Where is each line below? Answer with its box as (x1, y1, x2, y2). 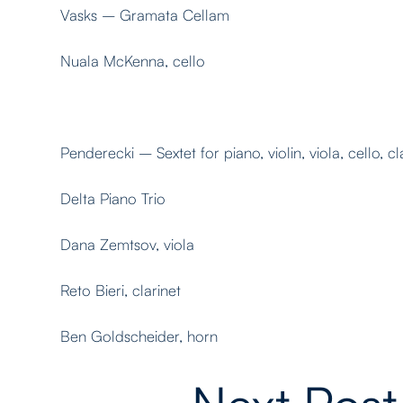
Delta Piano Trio (60, 189, 166, 208)
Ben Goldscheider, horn (60, 327, 219, 345)
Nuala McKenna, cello (60, 51, 206, 70)
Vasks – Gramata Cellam (60, 5, 230, 24)
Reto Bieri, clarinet (60, 281, 182, 300)
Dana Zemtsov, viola (60, 235, 195, 254)
